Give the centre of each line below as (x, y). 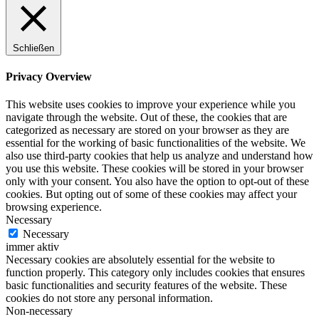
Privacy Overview (49, 76)
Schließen (33, 48)
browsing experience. (54, 207)
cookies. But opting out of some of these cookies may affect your (151, 194)
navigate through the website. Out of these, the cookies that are (146, 117)
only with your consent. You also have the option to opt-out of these (157, 182)
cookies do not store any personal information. (109, 298)
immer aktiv (32, 247)
